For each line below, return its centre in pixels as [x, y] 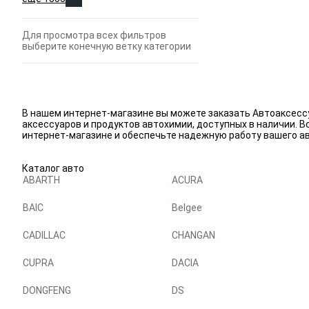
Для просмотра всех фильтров [94, 35]
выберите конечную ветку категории [107, 46]
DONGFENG [47, 290]
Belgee [187, 208]
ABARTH [41, 180]
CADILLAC [44, 235]
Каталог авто [53, 168]
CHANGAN [193, 235]
